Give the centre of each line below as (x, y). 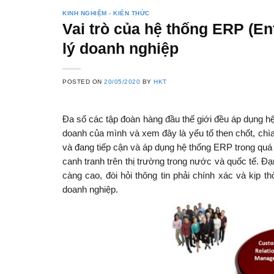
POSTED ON (83, 82)
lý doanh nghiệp (120, 49)
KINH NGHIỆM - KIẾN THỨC (106, 13)
